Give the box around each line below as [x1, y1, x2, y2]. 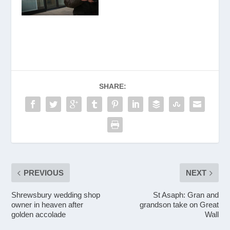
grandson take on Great [139, 200, 219, 209]
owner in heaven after [11, 200, 84, 209]
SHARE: [99, 82, 126, 91]
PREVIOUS [24, 168, 64, 178]
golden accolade [11, 210, 66, 219]
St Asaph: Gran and [152, 190, 219, 200]
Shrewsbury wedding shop [11, 190, 101, 200]
